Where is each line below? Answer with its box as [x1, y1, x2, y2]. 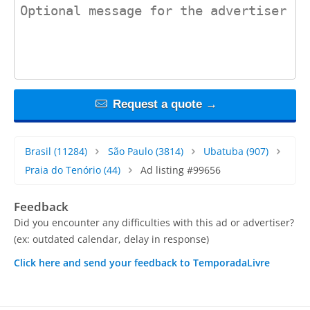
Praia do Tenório [25, 163, 101, 177]
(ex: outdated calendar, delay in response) [14, 232, 209, 246]
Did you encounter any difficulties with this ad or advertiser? [14, 216, 294, 230]
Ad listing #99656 [140, 163, 221, 177]
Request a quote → [109, 98, 217, 111]
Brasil [25, 145, 51, 158]
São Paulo [107, 145, 153, 158]
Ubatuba [203, 145, 244, 158]
